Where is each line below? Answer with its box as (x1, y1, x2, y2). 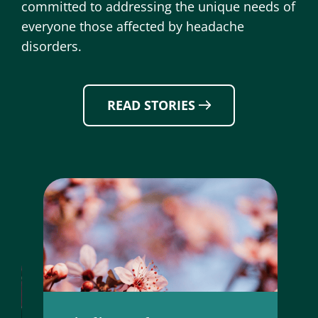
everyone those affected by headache (21, 17, 244, 35)
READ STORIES (106, 97, 195, 114)
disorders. (21, 37, 85, 55)
